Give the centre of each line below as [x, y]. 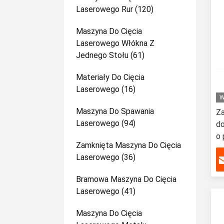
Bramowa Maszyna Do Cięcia [126, 179]
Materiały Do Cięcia [110, 77]
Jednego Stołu [102, 55]
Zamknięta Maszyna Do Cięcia [128, 145]
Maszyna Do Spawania [115, 111]
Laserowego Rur [104, 9]
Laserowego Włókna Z [115, 43]
